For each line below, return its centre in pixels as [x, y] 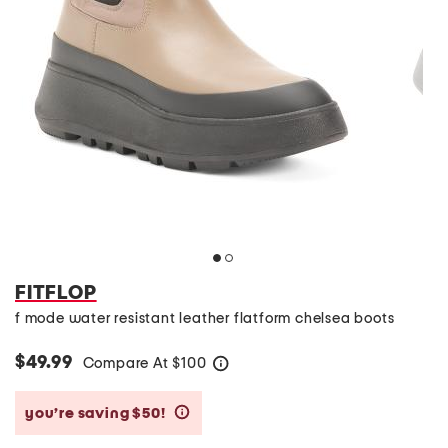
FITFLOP [56, 293]
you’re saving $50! [97, 413]
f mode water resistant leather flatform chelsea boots [205, 318]
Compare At [127, 363]
